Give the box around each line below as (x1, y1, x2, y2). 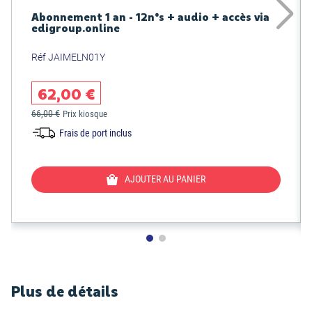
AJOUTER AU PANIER (125, 173, 205, 185)
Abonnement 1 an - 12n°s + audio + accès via (31, 9, 270, 23)
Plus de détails (11, 281, 118, 300)
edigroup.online (31, 20, 120, 34)
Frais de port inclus (59, 127, 132, 139)
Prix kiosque (63, 108, 107, 119)
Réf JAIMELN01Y (31, 51, 105, 63)
